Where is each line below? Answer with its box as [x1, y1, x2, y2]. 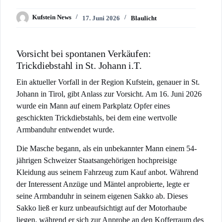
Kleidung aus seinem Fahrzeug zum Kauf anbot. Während [16, 168, 198, 177]
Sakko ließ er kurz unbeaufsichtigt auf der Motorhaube [16, 204, 187, 213]
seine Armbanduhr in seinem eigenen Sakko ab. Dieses [16, 192, 188, 201]
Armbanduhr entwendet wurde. [16, 125, 114, 134]
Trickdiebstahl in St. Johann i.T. [16, 60, 142, 71]
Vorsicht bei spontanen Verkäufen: [16, 48, 151, 59]
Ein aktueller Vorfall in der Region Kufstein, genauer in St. [16, 78, 200, 87]
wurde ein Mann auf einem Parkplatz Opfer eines [16, 102, 170, 111]
